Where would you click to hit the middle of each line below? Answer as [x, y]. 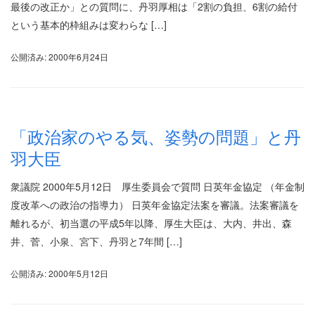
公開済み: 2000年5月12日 [59, 273]
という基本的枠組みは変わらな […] [89, 25]
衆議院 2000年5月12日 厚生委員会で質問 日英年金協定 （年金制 [157, 186]
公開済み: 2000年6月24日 [59, 57]
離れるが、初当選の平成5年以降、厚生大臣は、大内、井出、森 [151, 223]
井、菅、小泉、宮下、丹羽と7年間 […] [96, 241]
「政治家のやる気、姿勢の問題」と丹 [156, 136]
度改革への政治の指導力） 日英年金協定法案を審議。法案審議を [155, 204]
